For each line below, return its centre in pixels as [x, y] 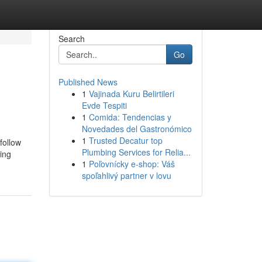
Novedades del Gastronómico [137, 129]
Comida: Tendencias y [130, 117]
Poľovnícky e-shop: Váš [132, 164]
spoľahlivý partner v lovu [126, 175]
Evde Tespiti [104, 105]
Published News [88, 82]
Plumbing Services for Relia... [136, 152]
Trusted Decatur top [125, 140]
